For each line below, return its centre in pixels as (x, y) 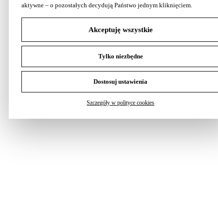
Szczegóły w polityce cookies (121, 103)
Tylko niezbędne (120, 56)
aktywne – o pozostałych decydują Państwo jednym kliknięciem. (107, 5)
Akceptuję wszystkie (120, 29)
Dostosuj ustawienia (121, 82)
